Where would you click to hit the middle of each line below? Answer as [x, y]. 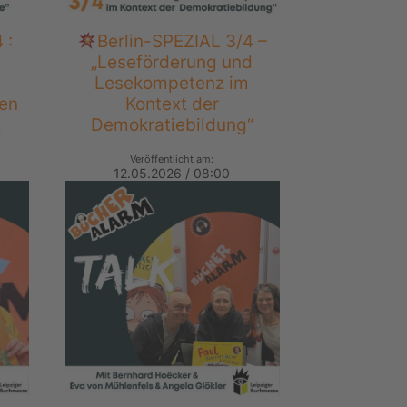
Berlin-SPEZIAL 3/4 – [182, 41]
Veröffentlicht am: [172, 159]
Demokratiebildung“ [172, 125]
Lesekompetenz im [172, 83]
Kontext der [172, 104]
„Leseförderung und [172, 62]
